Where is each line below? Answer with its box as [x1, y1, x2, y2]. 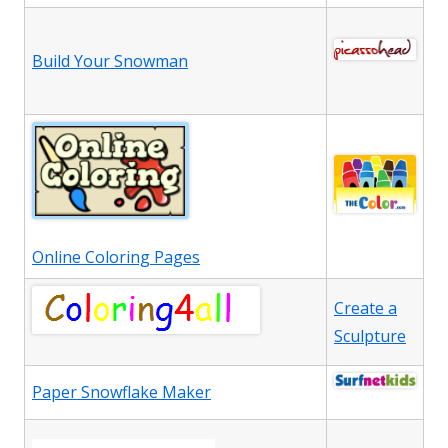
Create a [334, 297, 397, 320]
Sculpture [334, 325, 406, 348]
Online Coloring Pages [32, 246, 200, 269]
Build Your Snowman [32, 50, 188, 73]
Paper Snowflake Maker [32, 381, 211, 404]
